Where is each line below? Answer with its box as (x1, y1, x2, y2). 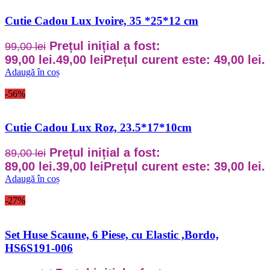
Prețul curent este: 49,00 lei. (104, 52, 265, 66)
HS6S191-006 (5, 241, 73, 254)
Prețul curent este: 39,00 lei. (104, 160, 265, 174)
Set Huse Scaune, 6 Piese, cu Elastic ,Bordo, (5, 228, 219, 241)
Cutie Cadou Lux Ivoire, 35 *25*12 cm (5, 14, 198, 27)
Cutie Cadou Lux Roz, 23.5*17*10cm (5, 121, 192, 134)
